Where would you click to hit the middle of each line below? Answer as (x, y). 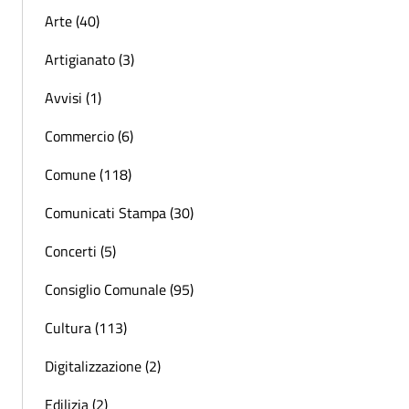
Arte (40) (72, 21)
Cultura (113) (86, 327)
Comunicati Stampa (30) (119, 212)
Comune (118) (88, 174)
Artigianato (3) (89, 59)
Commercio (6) (89, 136)
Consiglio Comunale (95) (119, 289)
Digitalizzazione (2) (103, 366)
